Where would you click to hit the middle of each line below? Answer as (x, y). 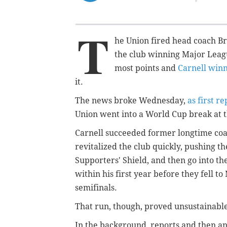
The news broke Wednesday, (131, 100)
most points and (146, 68)
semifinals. (96, 187)
